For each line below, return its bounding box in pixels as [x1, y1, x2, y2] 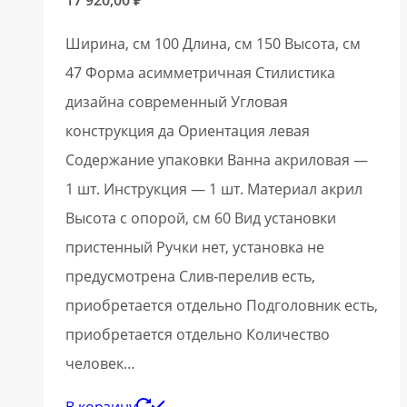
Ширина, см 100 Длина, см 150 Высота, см [65, 33, 361, 54]
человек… [65, 352, 135, 373]
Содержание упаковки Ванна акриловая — [65, 149, 368, 170]
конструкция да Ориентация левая [65, 120, 310, 141]
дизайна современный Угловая [65, 91, 288, 112]
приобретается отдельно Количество [65, 323, 330, 344]
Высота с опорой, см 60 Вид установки [65, 207, 336, 228]
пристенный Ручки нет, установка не [65, 236, 324, 257]
